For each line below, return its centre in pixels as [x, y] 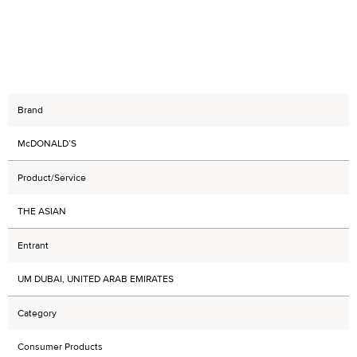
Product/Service [52, 177]
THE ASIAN [42, 211]
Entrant [33, 245]
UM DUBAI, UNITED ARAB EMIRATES [96, 279]
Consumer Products [60, 346]
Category [37, 313]
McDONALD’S [47, 143]
